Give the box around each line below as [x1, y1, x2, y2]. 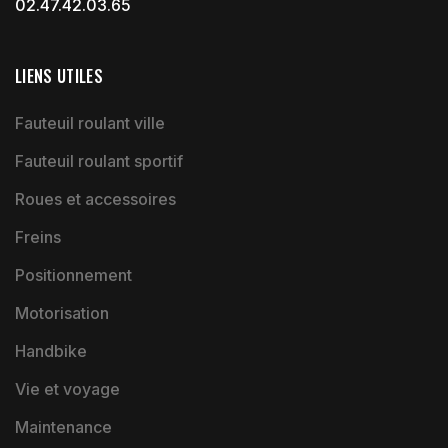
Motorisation [15, 302, 109, 323]
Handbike [15, 340, 87, 361]
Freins [15, 226, 61, 247]
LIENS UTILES [15, 63, 103, 88]
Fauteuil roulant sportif [15, 150, 183, 171]
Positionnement [15, 264, 132, 285]
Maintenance [15, 416, 112, 437]
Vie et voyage [15, 378, 120, 399]
